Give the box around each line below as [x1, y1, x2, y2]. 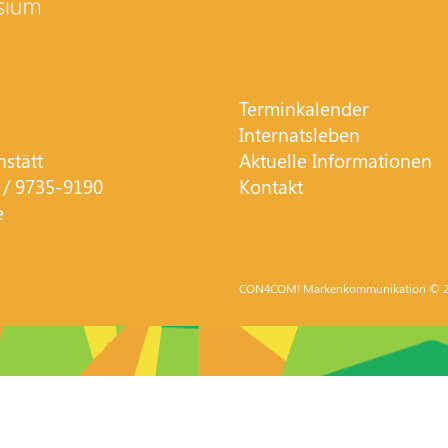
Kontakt [238, 173, 303, 199]
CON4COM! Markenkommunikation [238, 279, 426, 296]
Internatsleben [238, 121, 360, 147]
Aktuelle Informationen [238, 147, 432, 173]
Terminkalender [238, 95, 369, 121]
